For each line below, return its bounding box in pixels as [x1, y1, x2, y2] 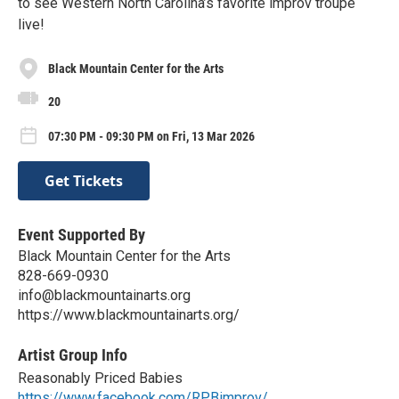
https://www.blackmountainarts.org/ [18, 305, 240, 323]
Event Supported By [18, 224, 145, 244]
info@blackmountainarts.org [18, 286, 191, 304]
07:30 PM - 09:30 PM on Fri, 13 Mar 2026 [48, 129, 255, 144]
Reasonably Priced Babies [18, 369, 183, 387]
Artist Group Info [18, 345, 127, 364]
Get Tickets [45, 170, 123, 191]
